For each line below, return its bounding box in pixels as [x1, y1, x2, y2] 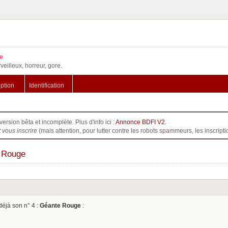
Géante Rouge [40, 202, 81, 209]
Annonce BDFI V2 [116, 119, 165, 125]
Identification [29, 82, 64, 89]
